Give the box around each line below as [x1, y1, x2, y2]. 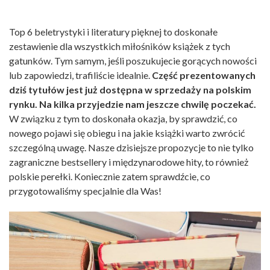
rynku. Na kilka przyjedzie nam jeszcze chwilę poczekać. [9, 98, 256, 110]
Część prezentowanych [152, 69, 256, 81]
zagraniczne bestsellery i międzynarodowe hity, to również [9, 155, 248, 168]
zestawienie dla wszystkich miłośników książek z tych [9, 40, 230, 52]
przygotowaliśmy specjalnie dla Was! [9, 184, 162, 196]
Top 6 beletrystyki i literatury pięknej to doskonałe [9, 25, 218, 37]
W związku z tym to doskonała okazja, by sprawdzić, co [9, 112, 237, 124]
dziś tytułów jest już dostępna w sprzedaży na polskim [9, 83, 251, 95]
